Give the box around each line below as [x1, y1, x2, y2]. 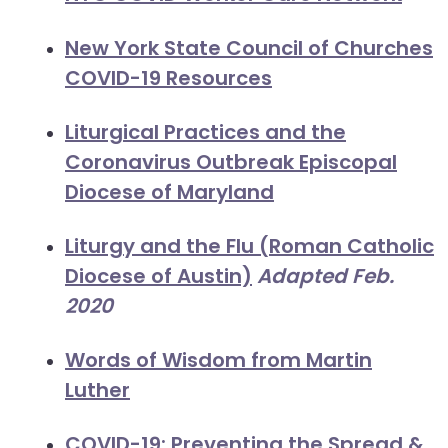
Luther [65, 376, 130, 404]
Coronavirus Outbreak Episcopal [65, 148, 397, 176]
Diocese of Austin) [65, 262, 252, 290]
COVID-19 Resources [65, 64, 272, 92]
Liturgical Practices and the [65, 118, 346, 146]
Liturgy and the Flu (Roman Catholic [65, 232, 434, 260]
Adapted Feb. [257, 262, 394, 290]
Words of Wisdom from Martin [65, 346, 372, 374]
